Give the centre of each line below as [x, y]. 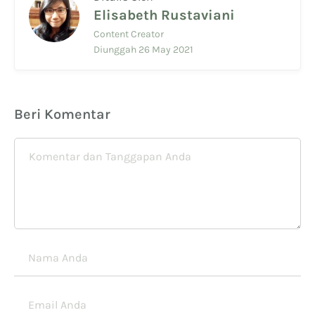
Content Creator [129, 34]
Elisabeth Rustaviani [164, 15]
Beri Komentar [62, 114]
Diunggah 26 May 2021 [143, 49]
